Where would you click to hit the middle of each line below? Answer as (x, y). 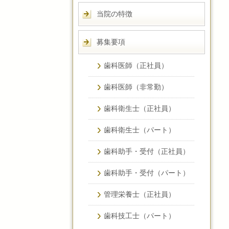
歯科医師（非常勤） (136, 87)
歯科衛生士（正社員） (140, 109)
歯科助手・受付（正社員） (147, 152)
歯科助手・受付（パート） (147, 173)
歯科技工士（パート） (140, 216)
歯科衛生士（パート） (140, 130)
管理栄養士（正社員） (140, 194)
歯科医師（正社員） (136, 66)
